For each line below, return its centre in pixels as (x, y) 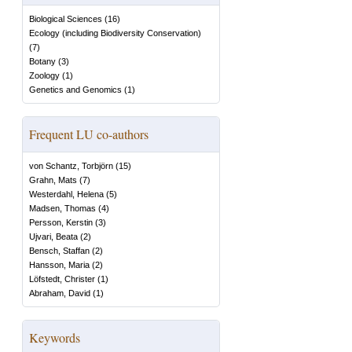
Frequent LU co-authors (89, 134)
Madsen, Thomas (62, 208)
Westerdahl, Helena (66, 194)
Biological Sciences (66, 19)
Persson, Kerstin (61, 222)
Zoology (44, 75)
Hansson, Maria (59, 265)
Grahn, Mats (53, 180)
